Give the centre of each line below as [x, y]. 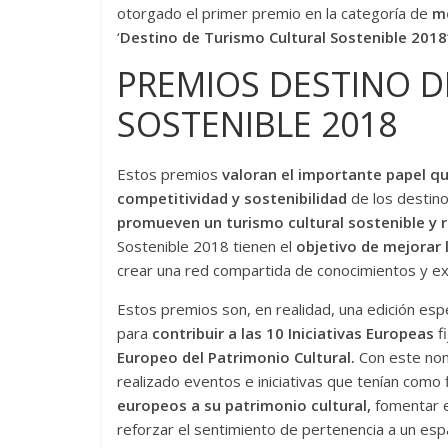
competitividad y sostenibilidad [234, 197]
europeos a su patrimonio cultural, [244, 404]
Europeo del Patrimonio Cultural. [236, 356]
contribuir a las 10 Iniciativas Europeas [295, 332]
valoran [249, 173]
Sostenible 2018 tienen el [206, 245]
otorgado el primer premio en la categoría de [272, 12]
